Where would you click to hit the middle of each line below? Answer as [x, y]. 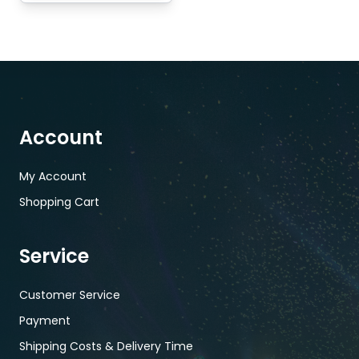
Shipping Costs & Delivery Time [106, 347]
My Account [53, 177]
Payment [45, 321]
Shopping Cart [59, 202]
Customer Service [70, 295]
